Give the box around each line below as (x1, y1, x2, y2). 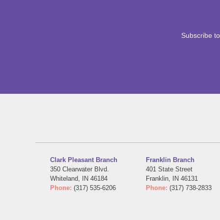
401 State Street (145, 165, 192, 173)
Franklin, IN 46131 (145, 175, 198, 183)
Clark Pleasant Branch (50, 156, 117, 164)
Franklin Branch (145, 156, 194, 164)
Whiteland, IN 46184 (50, 175, 108, 183)
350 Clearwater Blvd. (50, 165, 109, 173)
